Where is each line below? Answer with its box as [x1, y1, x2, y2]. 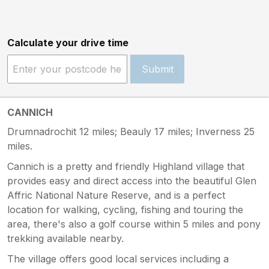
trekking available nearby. [7, 232, 124, 245]
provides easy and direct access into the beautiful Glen [7, 175, 256, 187]
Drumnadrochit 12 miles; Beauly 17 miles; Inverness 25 [7, 125, 255, 138]
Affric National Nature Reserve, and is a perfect [7, 189, 225, 202]
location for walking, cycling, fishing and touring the [7, 204, 243, 216]
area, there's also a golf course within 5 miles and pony [7, 218, 261, 231]
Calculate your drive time [7, 37, 128, 49]
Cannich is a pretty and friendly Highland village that [7, 160, 244, 173]
